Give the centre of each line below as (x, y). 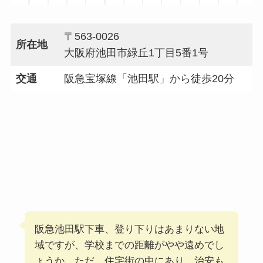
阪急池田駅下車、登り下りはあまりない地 (129, 230)
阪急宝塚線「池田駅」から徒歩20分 (149, 79)
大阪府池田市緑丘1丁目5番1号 (136, 53)
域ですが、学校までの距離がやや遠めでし (129, 245)
